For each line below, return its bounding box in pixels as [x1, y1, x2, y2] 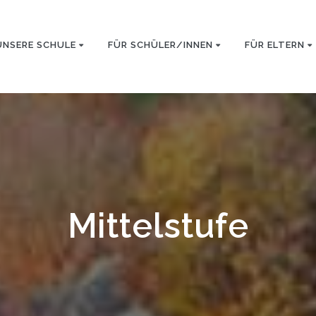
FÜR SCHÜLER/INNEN [107, 39, 213, 51]
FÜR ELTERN [244, 39, 305, 51]
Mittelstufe [67, 206, 249, 246]
